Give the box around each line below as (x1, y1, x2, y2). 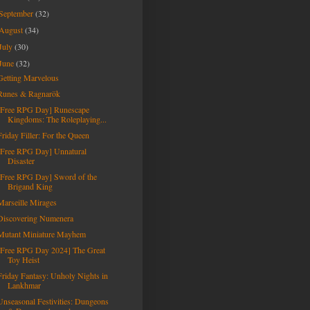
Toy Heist (7, 254, 39, 265)
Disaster (7, 155, 35, 166)
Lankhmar (7, 280, 41, 291)
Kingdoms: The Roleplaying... (7, 113, 107, 125)
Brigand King (7, 181, 53, 192)
